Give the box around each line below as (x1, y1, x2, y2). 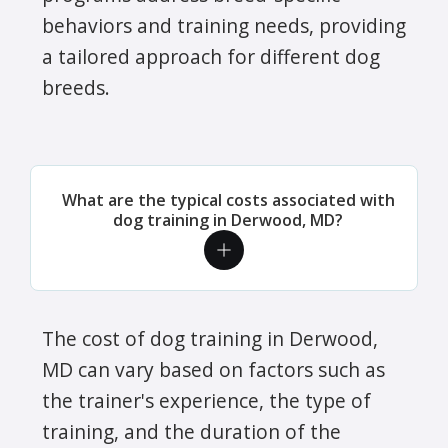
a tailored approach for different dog (42, 43, 380, 71)
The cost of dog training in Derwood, (42, 325, 378, 353)
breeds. (42, 74, 110, 102)
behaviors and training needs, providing (42, 12, 406, 40)
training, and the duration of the (42, 418, 341, 446)
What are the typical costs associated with (61, 189, 395, 212)
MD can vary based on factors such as (42, 356, 385, 384)
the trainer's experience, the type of (42, 387, 371, 415)
